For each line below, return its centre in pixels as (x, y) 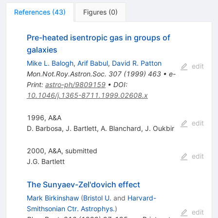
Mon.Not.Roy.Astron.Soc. (66, 73)
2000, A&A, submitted (62, 150)
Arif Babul (92, 63)
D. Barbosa (44, 128)
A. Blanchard (121, 128)
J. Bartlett (81, 128)
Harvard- (142, 198)
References (32, 12)
